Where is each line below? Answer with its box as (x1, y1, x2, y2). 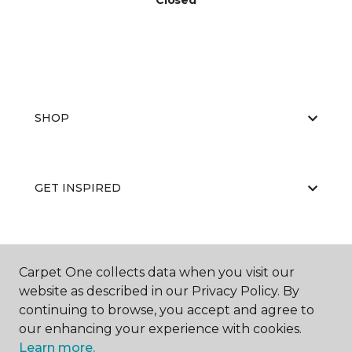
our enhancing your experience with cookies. (19, 321, 302, 336)
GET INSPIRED (35, 181, 121, 196)
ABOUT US (35, 321, 96, 335)
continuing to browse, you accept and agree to (19, 302, 314, 317)
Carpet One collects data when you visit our (19, 265, 295, 280)
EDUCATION (35, 251, 107, 266)
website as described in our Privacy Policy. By (19, 284, 299, 299)
